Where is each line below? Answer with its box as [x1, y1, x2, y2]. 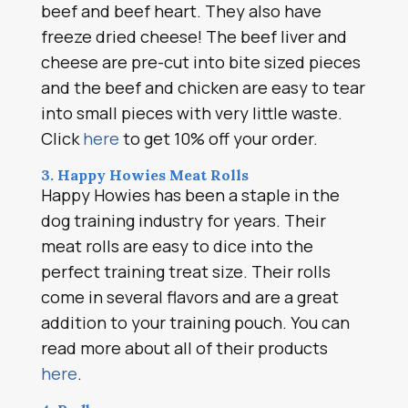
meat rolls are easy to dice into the [40, 235, 313, 257]
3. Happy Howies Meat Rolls [40, 166, 249, 184]
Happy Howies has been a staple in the [40, 184, 340, 206]
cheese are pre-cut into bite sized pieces [40, 51, 361, 73]
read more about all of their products [40, 337, 328, 359]
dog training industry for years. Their [40, 209, 326, 231]
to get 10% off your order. [118, 127, 318, 149]
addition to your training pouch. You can [40, 311, 350, 333]
